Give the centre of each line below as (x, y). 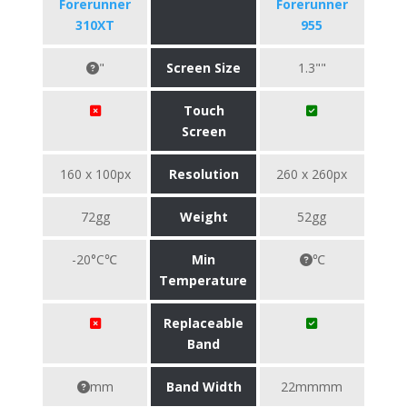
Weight (203, 217)
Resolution (203, 174)
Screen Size (203, 68)
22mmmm (312, 387)
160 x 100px (95, 174)
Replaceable (203, 323)
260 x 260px (312, 174)
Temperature (203, 280)
